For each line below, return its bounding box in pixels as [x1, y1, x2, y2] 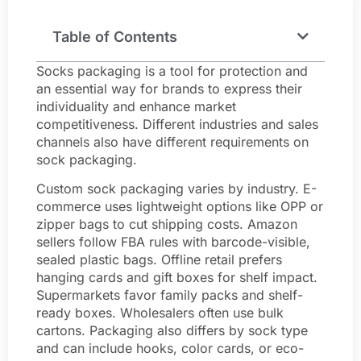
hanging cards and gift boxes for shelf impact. [36, 269, 317, 286]
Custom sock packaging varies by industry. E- [36, 180, 317, 197]
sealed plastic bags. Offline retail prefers [36, 251, 282, 268]
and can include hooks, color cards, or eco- [36, 340, 304, 357]
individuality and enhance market [36, 98, 236, 114]
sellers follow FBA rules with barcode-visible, [36, 234, 310, 251]
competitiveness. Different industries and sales [36, 115, 318, 132]
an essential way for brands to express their [36, 80, 302, 97]
